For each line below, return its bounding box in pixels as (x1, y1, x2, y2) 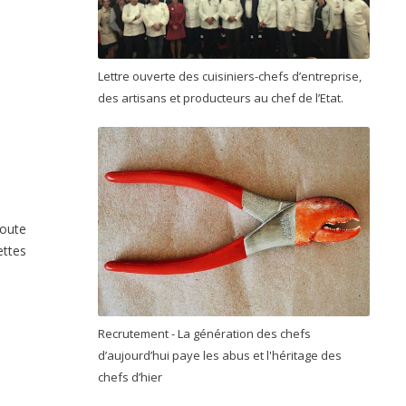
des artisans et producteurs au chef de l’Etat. (98, 89, 346, 106)
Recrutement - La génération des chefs (98, 324, 311, 342)
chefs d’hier (98, 368, 165, 385)
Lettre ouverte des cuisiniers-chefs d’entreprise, (98, 67, 362, 84)
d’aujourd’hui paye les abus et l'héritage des (98, 346, 342, 363)
